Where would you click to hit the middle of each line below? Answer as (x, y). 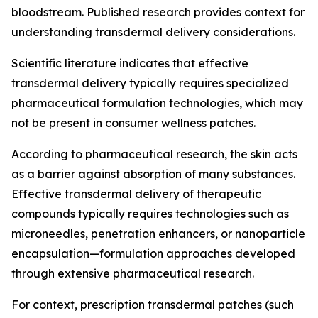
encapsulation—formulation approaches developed (153, 253)
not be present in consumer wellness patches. (133, 123)
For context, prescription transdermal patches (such (153, 305)
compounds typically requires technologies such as (150, 214)
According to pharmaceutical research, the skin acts (154, 154)
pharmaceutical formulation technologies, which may (157, 103)
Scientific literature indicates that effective (130, 63)
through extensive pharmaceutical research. (133, 273)
